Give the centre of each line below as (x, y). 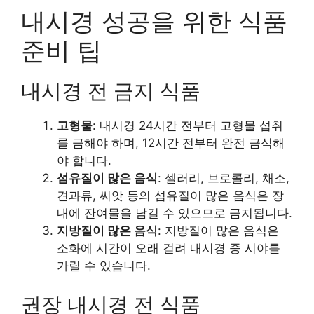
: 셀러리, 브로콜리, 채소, (224, 178)
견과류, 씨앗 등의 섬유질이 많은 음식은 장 (170, 196)
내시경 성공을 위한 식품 (154, 21)
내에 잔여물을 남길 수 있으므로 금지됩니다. (175, 213)
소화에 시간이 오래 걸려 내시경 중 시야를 (169, 248)
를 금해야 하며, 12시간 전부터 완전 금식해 (171, 143)
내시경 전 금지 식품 (111, 91)
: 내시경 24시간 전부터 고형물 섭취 (188, 126)
